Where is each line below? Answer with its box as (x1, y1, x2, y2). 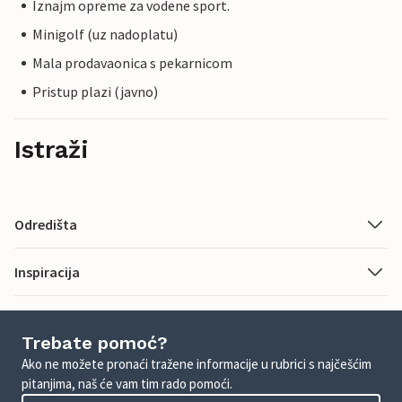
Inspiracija (14, 263, 80, 282)
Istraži (14, 135, 89, 165)
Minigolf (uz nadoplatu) (32, 25, 178, 44)
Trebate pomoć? (22, 332, 168, 354)
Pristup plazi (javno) (32, 83, 158, 101)
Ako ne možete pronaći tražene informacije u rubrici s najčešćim (22, 355, 371, 373)
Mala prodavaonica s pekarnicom (32, 54, 232, 73)
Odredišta (14, 215, 77, 234)
